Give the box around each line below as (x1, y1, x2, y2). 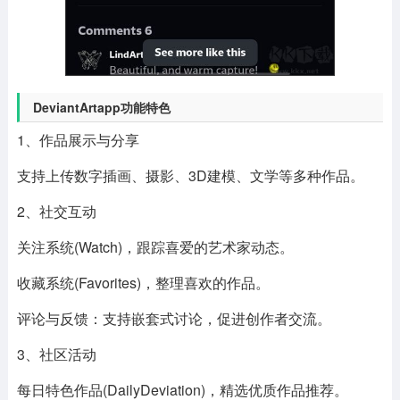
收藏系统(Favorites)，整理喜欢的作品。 (16, 271, 270, 293)
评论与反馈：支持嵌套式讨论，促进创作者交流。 (16, 307, 331, 329)
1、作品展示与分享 (16, 129, 139, 150)
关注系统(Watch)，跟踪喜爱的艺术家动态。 (16, 236, 294, 257)
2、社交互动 (16, 200, 96, 221)
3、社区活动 (16, 343, 96, 364)
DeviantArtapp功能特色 (32, 97, 171, 116)
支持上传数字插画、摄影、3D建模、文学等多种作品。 (16, 164, 364, 186)
